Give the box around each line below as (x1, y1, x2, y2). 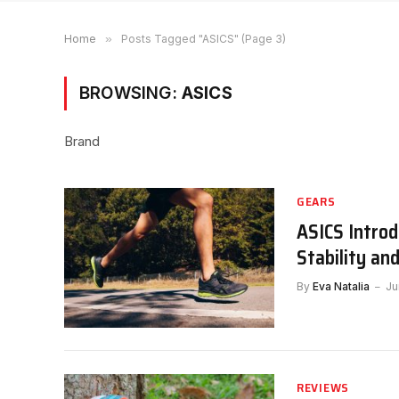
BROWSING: (79, 83, 182, 103)
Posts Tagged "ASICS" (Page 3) (121, 32, 286, 45)
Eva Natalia (313, 280, 370, 293)
